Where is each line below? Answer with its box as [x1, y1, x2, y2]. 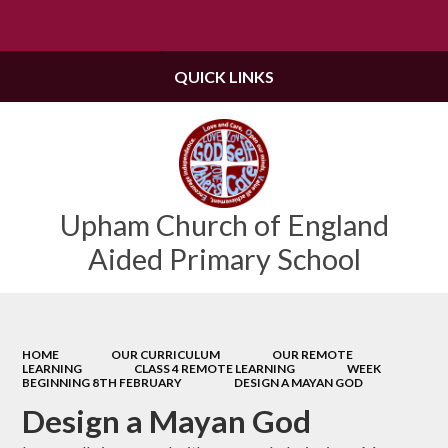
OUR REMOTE [271, 346, 353, 362]
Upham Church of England [59, 207, 389, 243]
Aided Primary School [87, 241, 361, 277]
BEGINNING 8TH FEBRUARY [22, 374, 183, 390]
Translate [361, 18, 419, 35]
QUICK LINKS [174, 67, 274, 86]
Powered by [249, 18, 325, 35]
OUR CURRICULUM [111, 346, 220, 362]
